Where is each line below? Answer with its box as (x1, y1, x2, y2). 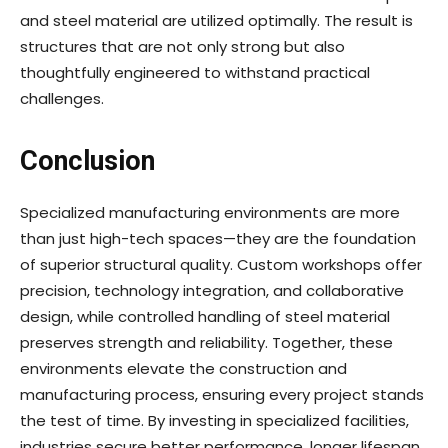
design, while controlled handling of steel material (20, 306, 390, 328)
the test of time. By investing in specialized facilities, (20, 410, 409, 432)
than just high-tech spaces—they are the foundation (20, 228, 416, 250)
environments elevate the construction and (20, 358, 347, 380)
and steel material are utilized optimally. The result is (20, 10, 413, 32)
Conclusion (20, 145, 155, 178)
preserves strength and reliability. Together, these (20, 332, 393, 354)
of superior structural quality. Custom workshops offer (20, 254, 422, 276)
